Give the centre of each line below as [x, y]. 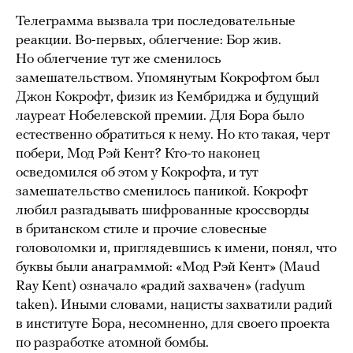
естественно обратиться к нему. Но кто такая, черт [173, 135]
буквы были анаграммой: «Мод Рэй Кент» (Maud [168, 267]
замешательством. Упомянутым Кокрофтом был [168, 78]
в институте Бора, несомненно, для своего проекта [173, 324]
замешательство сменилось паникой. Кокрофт [162, 191]
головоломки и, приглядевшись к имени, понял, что [176, 248]
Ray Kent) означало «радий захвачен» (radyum [160, 286]
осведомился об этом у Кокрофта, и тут [137, 173]
